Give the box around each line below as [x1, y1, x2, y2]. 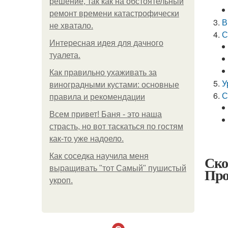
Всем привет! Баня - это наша [49, 110, 162, 119]
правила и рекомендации [49, 93, 145, 101]
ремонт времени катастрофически [49, 9, 179, 18]
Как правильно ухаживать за [49, 68, 157, 77]
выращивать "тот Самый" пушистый [49, 164, 186, 173]
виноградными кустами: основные [49, 80, 179, 89]
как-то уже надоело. [49, 134, 124, 143]
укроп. [49, 176, 73, 185]
